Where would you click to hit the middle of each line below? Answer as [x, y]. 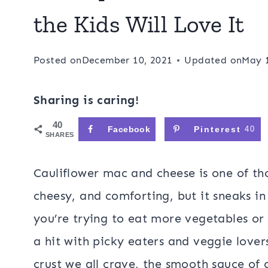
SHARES [60, 135]
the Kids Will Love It [139, 24]
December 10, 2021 [127, 60]
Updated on [213, 60]
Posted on [58, 60]
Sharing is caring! [86, 100]
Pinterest [217, 129]
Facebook [129, 129]
